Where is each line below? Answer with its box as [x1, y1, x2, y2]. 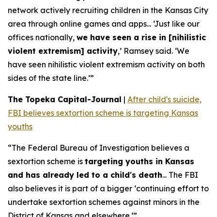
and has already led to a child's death [8, 170, 162, 180]
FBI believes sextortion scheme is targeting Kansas [8, 108, 198, 118]
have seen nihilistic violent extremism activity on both [8, 60, 205, 69]
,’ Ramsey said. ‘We [118, 46, 189, 56]
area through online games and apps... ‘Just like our [8, 19, 200, 29]
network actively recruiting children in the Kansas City [8, 5, 208, 15]
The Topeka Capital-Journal [8, 94, 122, 104]
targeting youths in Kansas [85, 156, 194, 166]
